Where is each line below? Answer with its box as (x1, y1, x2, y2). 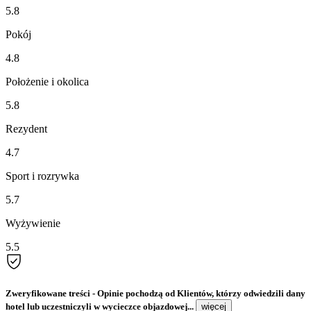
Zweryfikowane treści (6, 287, 90, 299)
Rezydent (6, 122, 47, 135)
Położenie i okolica (6, 75, 89, 87)
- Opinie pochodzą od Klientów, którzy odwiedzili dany (90, 287, 305, 299)
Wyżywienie (6, 217, 60, 229)
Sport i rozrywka (6, 169, 79, 182)
